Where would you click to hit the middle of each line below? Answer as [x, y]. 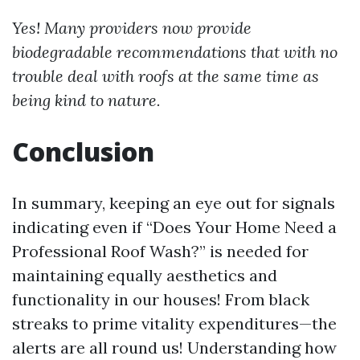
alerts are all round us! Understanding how [174, 348]
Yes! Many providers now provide [132, 28]
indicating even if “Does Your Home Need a [174, 227]
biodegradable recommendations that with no [175, 52]
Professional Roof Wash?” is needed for [160, 251]
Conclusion [83, 151]
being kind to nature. [86, 100]
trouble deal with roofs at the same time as [166, 76]
